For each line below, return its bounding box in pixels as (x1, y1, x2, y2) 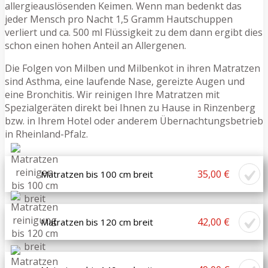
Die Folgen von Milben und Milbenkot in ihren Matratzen (5, 61, 260, 75)
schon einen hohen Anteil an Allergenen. (5, 38, 186, 52)
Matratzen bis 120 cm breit (41, 215, 153, 228)
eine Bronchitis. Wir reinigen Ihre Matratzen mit (5, 87, 220, 101)
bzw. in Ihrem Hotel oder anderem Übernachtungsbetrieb (5, 114, 263, 127)
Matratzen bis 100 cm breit (41, 167, 153, 180)
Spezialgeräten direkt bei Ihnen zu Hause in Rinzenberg (5, 100, 255, 114)
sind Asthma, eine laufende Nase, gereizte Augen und (5, 74, 245, 88)
